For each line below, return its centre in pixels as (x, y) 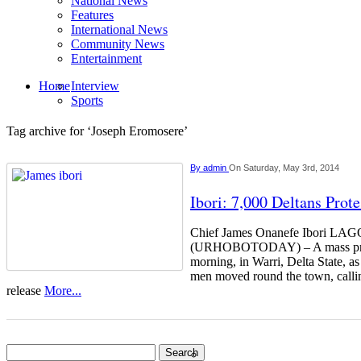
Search (23, 351)
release (25, 291)
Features (92, 15)
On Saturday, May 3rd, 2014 (284, 168)
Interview (95, 86)
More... (63, 291)
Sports (87, 100)
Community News (118, 44)
